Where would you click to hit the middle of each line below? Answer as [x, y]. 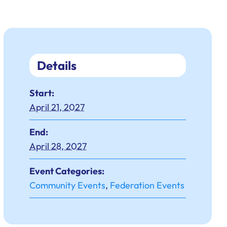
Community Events [68, 185]
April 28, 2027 [58, 146]
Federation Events [147, 185]
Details [57, 66]
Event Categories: [67, 171]
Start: [42, 93]
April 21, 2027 [57, 107]
